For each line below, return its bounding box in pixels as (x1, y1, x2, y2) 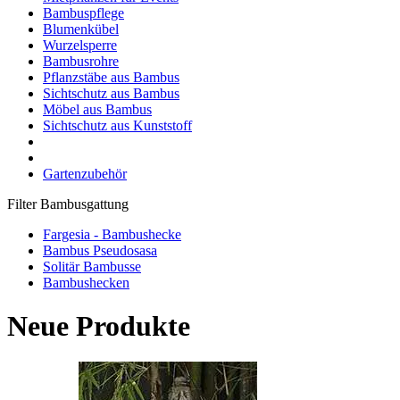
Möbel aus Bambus (43, 101, 152, 117)
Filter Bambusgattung (7, 196, 129, 212)
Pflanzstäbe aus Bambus (43, 69, 179, 85)
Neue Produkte (7, 310, 190, 342)
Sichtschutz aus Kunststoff (43, 117, 192, 133)
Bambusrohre (43, 53, 119, 69)
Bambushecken (43, 274, 129, 290)
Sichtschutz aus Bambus (43, 85, 179, 101)
